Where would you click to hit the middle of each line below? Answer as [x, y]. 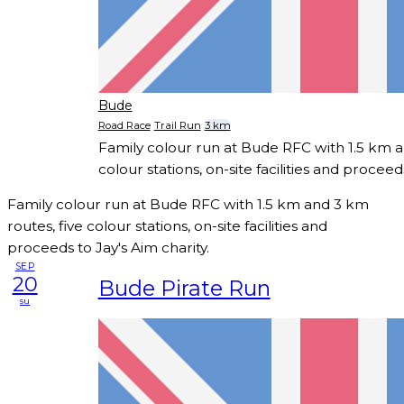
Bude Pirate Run [184, 288]
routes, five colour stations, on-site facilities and [167, 225]
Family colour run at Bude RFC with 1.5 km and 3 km [188, 204]
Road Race [124, 126]
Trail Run [177, 126]
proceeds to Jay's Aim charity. [108, 247]
